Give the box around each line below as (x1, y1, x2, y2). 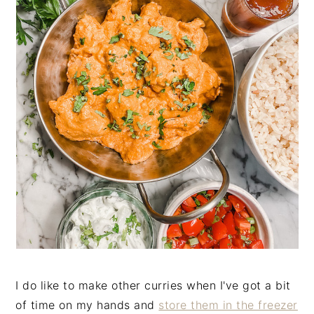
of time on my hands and (15, 297, 159, 312)
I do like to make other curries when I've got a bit (15, 278, 291, 292)
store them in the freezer (158, 297, 298, 312)
